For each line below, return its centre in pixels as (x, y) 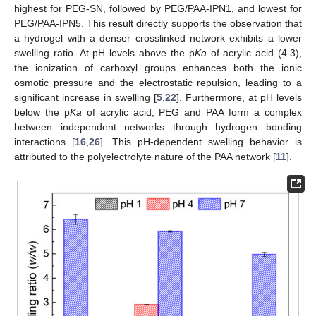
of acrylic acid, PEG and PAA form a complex (192, 113)
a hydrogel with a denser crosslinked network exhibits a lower (158, 38)
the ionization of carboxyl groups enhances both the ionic (158, 68)
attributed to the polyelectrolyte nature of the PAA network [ (145, 157)
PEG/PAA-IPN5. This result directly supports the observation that (158, 24)
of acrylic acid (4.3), (254, 53)
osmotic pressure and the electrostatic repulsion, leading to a (158, 83)
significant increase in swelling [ (85, 98)
